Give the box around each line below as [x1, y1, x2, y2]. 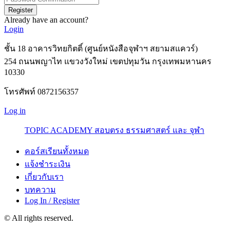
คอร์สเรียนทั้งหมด [25, 147, 89, 156]
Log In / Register [25, 196, 80, 205]
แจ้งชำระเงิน [25, 160, 70, 168]
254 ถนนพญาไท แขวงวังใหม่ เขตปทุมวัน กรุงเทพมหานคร [4, 57, 212, 66]
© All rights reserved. [4, 214, 73, 222]
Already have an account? [4, 15, 88, 24]
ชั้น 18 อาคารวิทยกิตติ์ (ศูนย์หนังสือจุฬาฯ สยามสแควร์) [4, 44, 198, 53]
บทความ [25, 185, 56, 194]
